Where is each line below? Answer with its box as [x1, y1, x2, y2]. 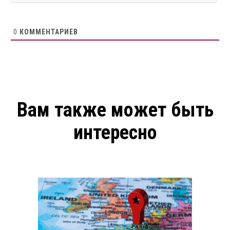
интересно [73, 121, 157, 144]
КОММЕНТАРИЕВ [17, 28, 78, 36]
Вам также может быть [16, 99, 214, 122]
